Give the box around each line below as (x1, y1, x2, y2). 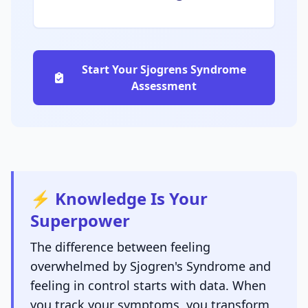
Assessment (131, 78, 197, 94)
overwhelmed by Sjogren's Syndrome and (30, 258, 271, 275)
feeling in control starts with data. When (30, 277, 266, 294)
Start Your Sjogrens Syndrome (81, 62, 246, 78)
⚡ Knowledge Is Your (30, 187, 208, 210)
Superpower (30, 209, 130, 232)
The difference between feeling (30, 239, 210, 256)
